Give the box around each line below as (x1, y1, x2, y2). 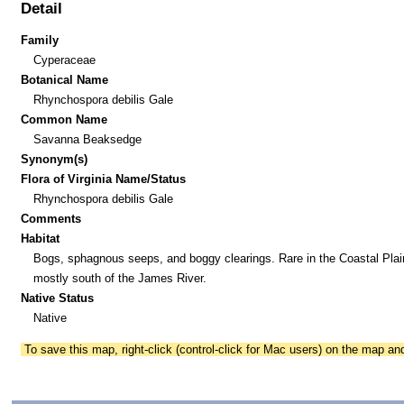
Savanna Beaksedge (32, 132, 142, 146)
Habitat (21, 231, 60, 245)
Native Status (21, 290, 95, 305)
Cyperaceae (32, 52, 96, 67)
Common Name (21, 112, 108, 126)
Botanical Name (21, 72, 109, 87)
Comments (21, 211, 82, 225)
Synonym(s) (21, 151, 88, 166)
